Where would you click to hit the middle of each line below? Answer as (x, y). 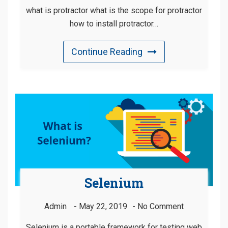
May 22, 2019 (103, 207)
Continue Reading (107, 51)
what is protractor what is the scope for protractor (114, 10)
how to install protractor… (114, 23)
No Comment (161, 207)
